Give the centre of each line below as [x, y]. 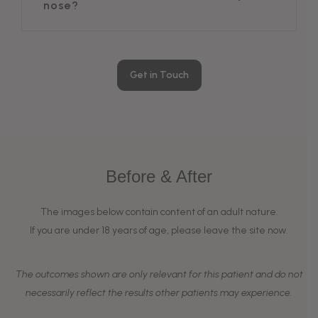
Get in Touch [159, 75]
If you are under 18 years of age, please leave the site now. [159, 230]
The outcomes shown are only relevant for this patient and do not [159, 274]
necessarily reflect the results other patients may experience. [159, 293]
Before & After [159, 176]
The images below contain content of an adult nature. [159, 212]
